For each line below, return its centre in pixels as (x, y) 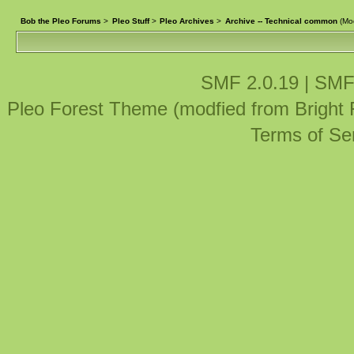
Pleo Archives (187, 21)
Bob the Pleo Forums (60, 21)
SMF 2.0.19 (249, 83)
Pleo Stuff (130, 21)
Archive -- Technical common (282, 21)
